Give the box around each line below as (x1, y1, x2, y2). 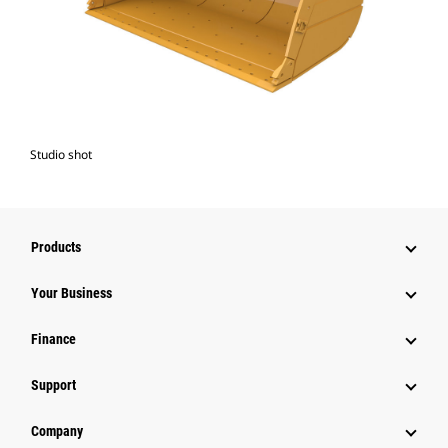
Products (31, 239, 81, 256)
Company (31, 423, 83, 440)
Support (31, 377, 76, 394)
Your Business (31, 285, 112, 302)
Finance (31, 331, 76, 348)
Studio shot (30, 146, 92, 164)
